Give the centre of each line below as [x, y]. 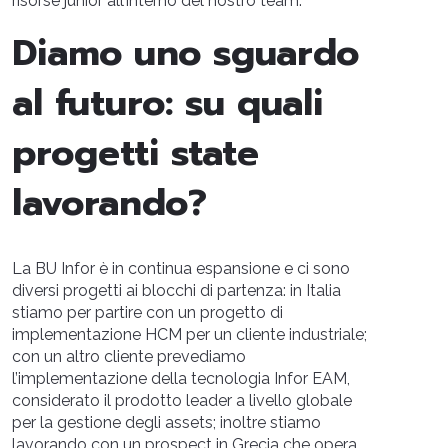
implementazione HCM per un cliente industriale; [189, 334]
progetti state [135, 153]
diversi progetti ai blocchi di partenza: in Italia [176, 290]
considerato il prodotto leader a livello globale [182, 400]
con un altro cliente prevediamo [129, 356]
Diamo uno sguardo [185, 53]
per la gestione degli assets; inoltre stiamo [166, 422]
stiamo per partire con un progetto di [147, 312]
